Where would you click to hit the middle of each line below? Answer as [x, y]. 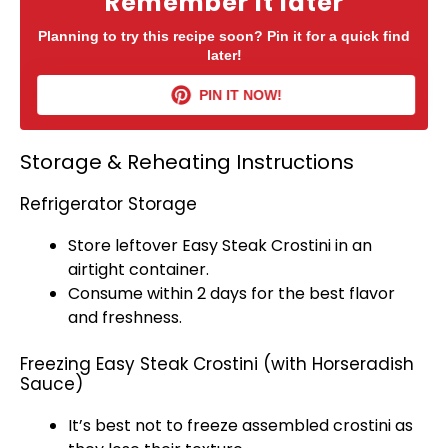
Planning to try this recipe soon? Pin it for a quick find [224, 36]
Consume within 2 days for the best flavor [231, 293]
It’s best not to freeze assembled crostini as [240, 425]
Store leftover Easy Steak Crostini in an [220, 245]
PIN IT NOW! [238, 95]
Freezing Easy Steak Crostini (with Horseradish [217, 364]
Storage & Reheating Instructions [187, 162]
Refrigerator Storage [108, 204]
